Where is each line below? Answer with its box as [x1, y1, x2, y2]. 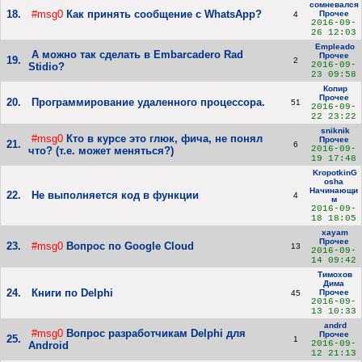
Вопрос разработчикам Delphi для [66, 327, 246, 340]
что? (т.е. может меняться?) [28, 145, 174, 158]
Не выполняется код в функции [32, 189, 199, 202]
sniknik [318, 126, 350, 136]
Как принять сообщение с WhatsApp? [66, 8, 262, 21]
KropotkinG [310, 168, 357, 178]
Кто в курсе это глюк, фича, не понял [66, 133, 263, 145]
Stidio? [28, 61, 65, 74]
